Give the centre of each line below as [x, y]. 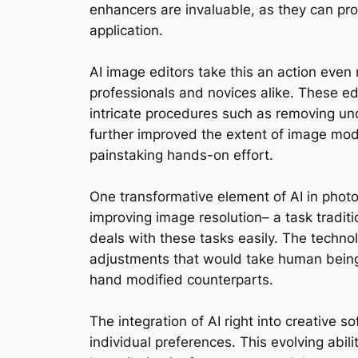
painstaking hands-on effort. [181, 155]
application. [126, 31]
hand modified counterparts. [181, 280]
